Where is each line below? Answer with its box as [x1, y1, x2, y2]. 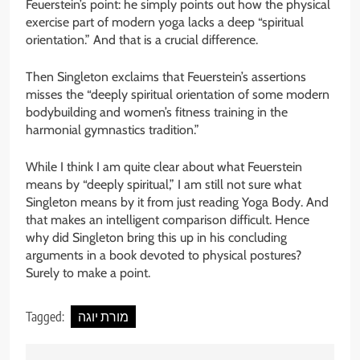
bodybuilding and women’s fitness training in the [26, 104, 288, 121]
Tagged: [26, 309, 67, 325]
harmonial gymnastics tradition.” [26, 122, 199, 138]
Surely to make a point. [26, 265, 150, 281]
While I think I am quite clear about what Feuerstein [26, 159, 302, 175]
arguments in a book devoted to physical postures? [26, 247, 301, 264]
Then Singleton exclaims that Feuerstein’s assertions [26, 69, 306, 85]
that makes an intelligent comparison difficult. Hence [26, 212, 309, 228]
